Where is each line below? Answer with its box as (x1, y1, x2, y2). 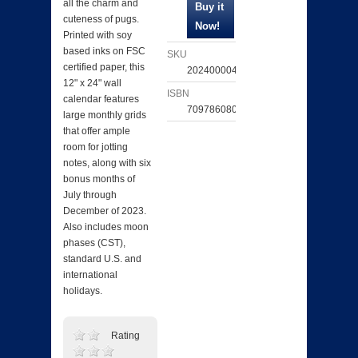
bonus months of (63, 173, 135, 185)
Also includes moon (63, 221, 149, 233)
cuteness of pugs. (63, 14, 139, 26)
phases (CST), (63, 237, 125, 249)
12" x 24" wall (63, 78, 121, 89)
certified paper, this (63, 62, 145, 74)
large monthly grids (63, 109, 146, 121)
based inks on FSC (63, 46, 145, 58)
